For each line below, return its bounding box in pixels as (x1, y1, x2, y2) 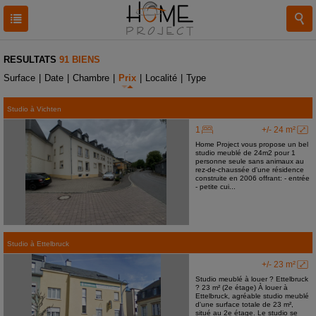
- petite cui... (195, 183, 236, 190)
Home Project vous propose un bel (195, 140, 308, 148)
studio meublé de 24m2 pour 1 (195, 149, 296, 157)
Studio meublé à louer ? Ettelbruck (195, 275, 308, 283)
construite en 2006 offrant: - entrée (195, 174, 310, 182)
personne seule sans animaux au (195, 157, 304, 165)
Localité (145, 73, 177, 83)
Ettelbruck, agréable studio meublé (195, 292, 309, 300)
